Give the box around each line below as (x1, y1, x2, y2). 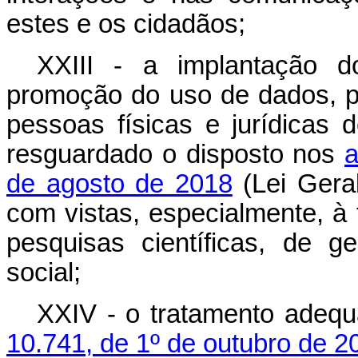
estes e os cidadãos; (6, 10, 245, 38)
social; (6, 258, 81, 287)
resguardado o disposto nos (6, 140, 345, 169)
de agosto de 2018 (6, 169, 233, 198)
